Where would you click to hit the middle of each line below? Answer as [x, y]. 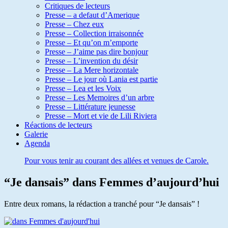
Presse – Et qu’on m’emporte [91, 42]
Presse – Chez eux [74, 24]
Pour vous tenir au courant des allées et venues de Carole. [117, 161]
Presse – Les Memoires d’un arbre [99, 97]
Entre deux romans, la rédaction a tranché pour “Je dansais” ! [102, 204]
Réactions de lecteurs [58, 125]
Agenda [37, 143]
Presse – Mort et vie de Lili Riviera [101, 116]
